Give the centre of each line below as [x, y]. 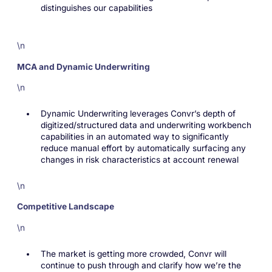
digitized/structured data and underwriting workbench [146, 125]
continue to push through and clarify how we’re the [141, 265]
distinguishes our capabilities [99, 8]
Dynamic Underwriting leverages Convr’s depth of [138, 113]
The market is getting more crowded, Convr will [133, 253]
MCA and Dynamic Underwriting [83, 66]
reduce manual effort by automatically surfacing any [143, 148]
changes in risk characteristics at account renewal [141, 159]
